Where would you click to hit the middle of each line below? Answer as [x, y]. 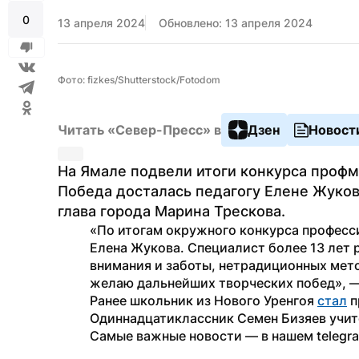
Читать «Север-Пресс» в [139, 130]
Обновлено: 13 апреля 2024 [236, 23]
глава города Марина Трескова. [171, 211]
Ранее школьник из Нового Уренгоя [204, 301]
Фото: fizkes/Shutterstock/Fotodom [139, 80]
